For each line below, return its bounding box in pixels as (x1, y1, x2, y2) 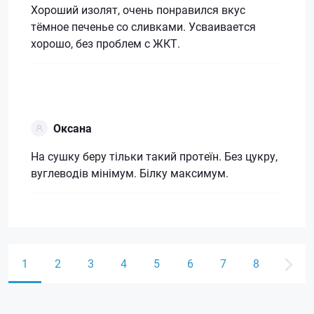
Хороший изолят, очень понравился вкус (31, 1, 245, 17)
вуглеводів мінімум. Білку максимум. (31, 165, 228, 180)
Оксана (53, 120, 92, 135)
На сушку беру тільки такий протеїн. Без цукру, (31, 148, 278, 163)
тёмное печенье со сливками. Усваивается (31, 18, 256, 34)
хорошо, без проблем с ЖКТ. (31, 35, 180, 50)
